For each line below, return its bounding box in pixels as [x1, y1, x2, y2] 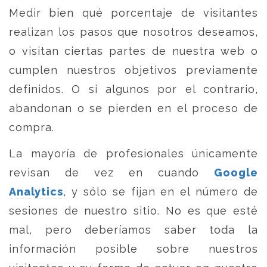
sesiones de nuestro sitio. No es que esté [9, 204, 258, 217]
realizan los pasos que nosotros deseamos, [9, 26, 258, 38]
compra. [9, 121, 54, 133]
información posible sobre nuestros [9, 243, 258, 255]
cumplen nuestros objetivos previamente [9, 64, 258, 76]
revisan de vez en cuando [9, 166, 214, 179]
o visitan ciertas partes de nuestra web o [9, 45, 258, 57]
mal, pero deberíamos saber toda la [9, 223, 258, 236]
